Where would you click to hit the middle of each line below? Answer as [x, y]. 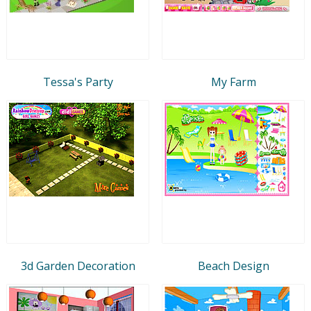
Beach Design [233, 266]
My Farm [233, 82]
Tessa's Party [78, 82]
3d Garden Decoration [78, 266]
